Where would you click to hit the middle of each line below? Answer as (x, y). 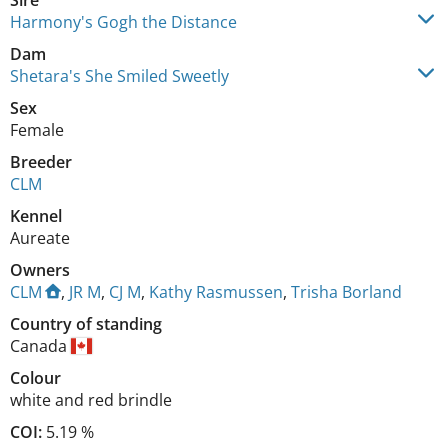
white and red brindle (91, 400)
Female (37, 130)
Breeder (41, 162)
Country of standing (86, 324)
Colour (35, 378)
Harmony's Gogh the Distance (123, 22)
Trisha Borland (346, 292)
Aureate (40, 238)
